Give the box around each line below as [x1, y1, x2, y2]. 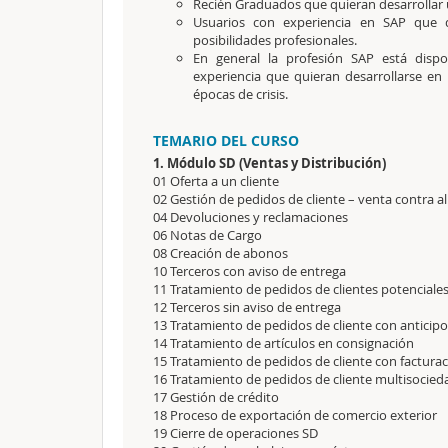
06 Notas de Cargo [153, 226, 265, 244]
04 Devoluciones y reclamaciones [153, 208, 348, 226]
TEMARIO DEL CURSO [153, 131, 299, 150]
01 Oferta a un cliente [153, 172, 282, 190]
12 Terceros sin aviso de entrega [153, 298, 341, 316]
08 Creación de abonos [153, 244, 288, 262]
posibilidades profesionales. [193, 31, 357, 49]
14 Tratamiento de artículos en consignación [153, 334, 417, 352]
